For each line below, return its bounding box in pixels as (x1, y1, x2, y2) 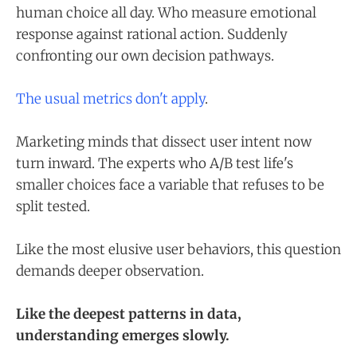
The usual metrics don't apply (16, 89, 205, 108)
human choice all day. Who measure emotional (16, 3, 316, 22)
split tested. (16, 197, 90, 215)
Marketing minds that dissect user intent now (16, 132, 312, 151)
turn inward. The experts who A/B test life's (16, 154, 293, 172)
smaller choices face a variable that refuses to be (16, 175, 324, 194)
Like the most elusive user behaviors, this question (16, 241, 341, 259)
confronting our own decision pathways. (16, 46, 274, 65)
